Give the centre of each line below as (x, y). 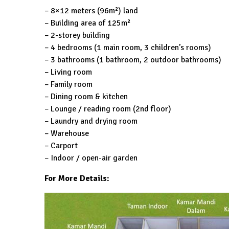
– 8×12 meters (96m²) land (91, 11)
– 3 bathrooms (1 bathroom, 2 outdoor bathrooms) (133, 60)
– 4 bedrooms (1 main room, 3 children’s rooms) (128, 48)
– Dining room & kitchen (86, 97)
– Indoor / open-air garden (91, 158)
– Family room (68, 85)
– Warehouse (67, 134)
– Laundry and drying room (91, 121)
